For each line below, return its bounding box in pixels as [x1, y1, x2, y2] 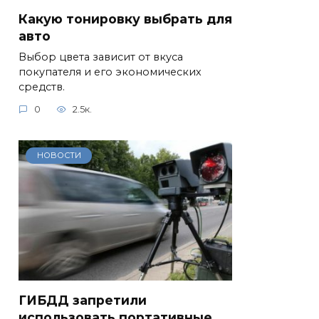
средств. [19, 80, 65, 93]
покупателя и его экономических [19, 65, 202, 78]
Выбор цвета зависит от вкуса [19, 50, 183, 63]
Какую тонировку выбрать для [19, 11, 232, 26]
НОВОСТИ [36, 150, 81, 161]
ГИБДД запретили [19, 292, 147, 308]
